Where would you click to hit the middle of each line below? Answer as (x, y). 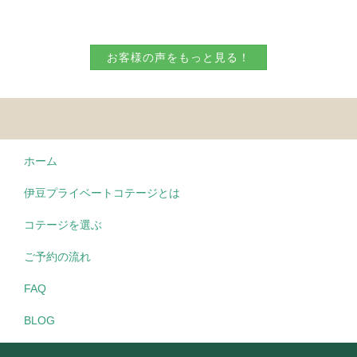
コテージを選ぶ (63, 225)
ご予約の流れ (57, 257)
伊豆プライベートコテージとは (102, 193)
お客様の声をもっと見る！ (178, 57)
